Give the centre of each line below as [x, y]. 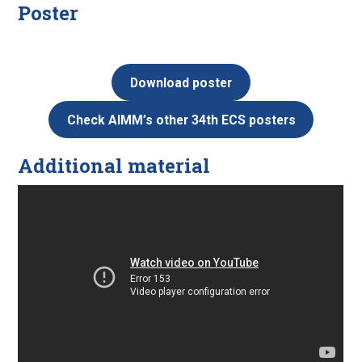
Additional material [114, 166]
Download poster [181, 82]
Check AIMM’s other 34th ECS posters [181, 120]
